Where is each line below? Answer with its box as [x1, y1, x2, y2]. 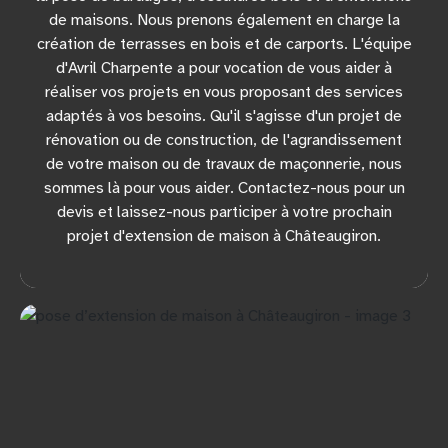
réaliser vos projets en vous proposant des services [45, 81, 403, 102]
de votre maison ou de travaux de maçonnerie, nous [46, 153, 402, 174]
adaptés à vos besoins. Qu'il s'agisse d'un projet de [46, 105, 402, 126]
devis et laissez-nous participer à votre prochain [56, 201, 392, 222]
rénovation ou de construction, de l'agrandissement [46, 129, 402, 150]
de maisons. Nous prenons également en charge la [48, 9, 400, 30]
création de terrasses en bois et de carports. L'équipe [36, 33, 412, 54]
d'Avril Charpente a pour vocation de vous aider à [56, 57, 392, 78]
